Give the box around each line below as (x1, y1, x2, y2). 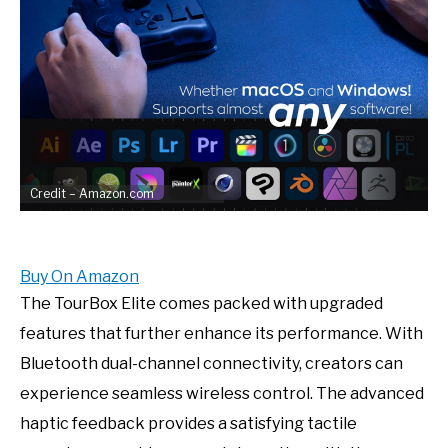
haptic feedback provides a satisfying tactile (20, 414, 357, 434)
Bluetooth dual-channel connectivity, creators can (20, 354, 403, 374)
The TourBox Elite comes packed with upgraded (20, 294, 383, 314)
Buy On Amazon (20, 267, 139, 287)
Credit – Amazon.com (30, 186, 154, 202)
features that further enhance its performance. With (20, 324, 423, 344)
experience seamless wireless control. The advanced (20, 384, 424, 404)
